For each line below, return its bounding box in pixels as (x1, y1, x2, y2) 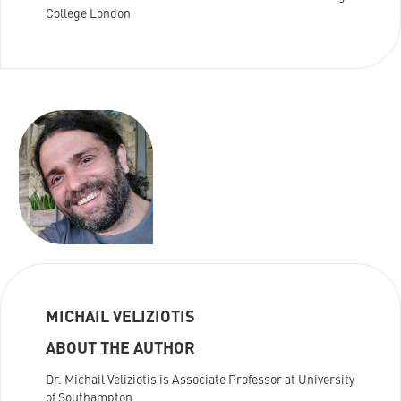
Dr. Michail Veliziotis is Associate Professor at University (46, 374, 354, 388)
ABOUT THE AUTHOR (46, 341, 195, 358)
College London (46, 7, 131, 21)
